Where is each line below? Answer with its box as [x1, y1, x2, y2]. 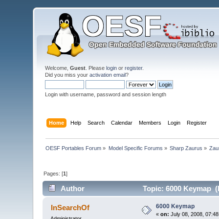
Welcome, [45, 65, 70, 71]
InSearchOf [50, 203, 89, 212]
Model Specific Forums [108, 145, 163, 151]
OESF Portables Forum [45, 145, 102, 151]
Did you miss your [45, 72, 90, 78]
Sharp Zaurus [170, 145, 203, 151]
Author [60, 184, 85, 193]
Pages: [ [44, 170, 64, 176]
